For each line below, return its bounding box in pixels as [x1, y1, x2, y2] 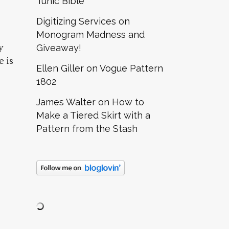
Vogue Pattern [100, 62, 163, 74]
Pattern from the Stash [36, 123, 138, 134]
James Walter [36, 96, 96, 107]
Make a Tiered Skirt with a [36, 109, 150, 121]
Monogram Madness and [36, 29, 145, 40]
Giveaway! [36, 42, 81, 53]
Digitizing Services [36, 15, 116, 27]
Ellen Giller [36, 62, 84, 74]
